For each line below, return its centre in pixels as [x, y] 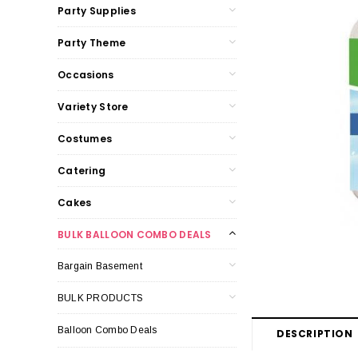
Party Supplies [97, 10]
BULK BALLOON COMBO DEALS [135, 234]
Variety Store [93, 106]
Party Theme [92, 42]
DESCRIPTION [315, 333]
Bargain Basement [100, 266]
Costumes [85, 138]
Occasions [86, 74]
